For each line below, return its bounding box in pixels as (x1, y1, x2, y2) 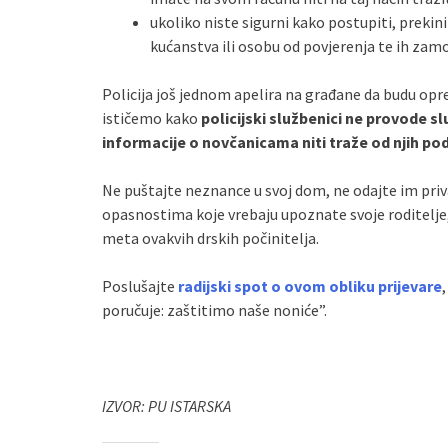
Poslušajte (102, 275, 178, 296)
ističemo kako (102, 107, 201, 128)
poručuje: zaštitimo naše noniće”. (102, 299, 327, 320)
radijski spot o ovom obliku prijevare (178, 275, 442, 296)
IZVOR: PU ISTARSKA (102, 395, 231, 416)
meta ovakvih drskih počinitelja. (102, 227, 319, 248)
